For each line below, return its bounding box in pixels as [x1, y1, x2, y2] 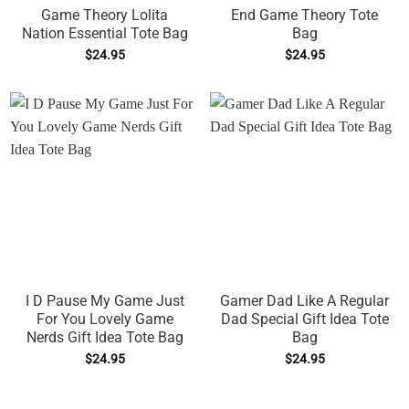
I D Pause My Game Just [25, 292, 184, 310]
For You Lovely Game [36, 310, 173, 329]
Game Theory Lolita [41, 6, 168, 25]
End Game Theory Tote [231, 6, 378, 25]
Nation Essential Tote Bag [21, 25, 188, 43]
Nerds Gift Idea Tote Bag [26, 329, 184, 347]
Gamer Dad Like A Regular [220, 292, 389, 310]
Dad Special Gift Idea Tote [220, 310, 389, 329]
